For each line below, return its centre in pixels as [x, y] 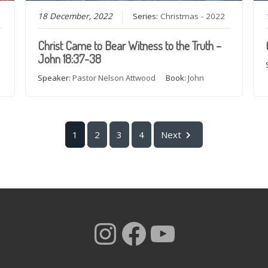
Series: [146, 16]
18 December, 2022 [75, 16]
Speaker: [55, 77]
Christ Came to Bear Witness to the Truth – [129, 45]
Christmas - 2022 [192, 16]
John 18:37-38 [69, 58]
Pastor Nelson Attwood [114, 77]
